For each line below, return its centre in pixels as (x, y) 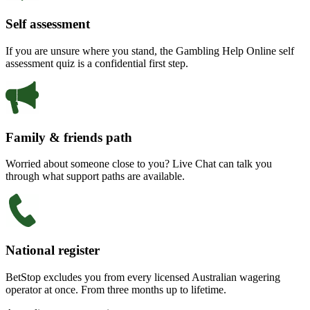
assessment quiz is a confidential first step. (97, 63)
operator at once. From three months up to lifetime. (116, 289)
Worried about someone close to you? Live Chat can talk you (139, 164)
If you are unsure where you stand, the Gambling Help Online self (150, 51)
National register (53, 250)
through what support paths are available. (95, 176)
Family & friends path (69, 137)
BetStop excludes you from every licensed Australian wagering (143, 277)
